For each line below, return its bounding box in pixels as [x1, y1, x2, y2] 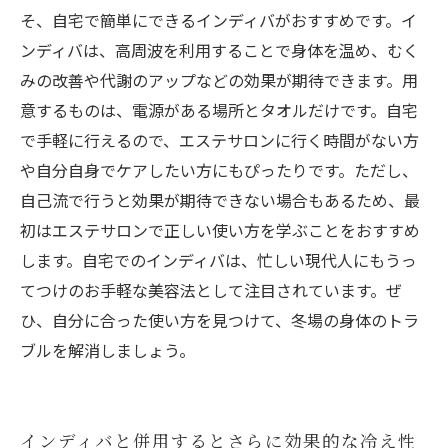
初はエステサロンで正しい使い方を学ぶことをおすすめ [20, 218, 420, 242]
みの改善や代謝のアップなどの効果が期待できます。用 [20, 68, 418, 92]
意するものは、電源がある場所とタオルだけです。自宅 [20, 98, 418, 122]
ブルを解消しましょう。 [20, 338, 195, 362]
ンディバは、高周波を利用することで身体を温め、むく [20, 38, 419, 62]
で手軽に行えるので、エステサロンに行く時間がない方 [20, 128, 419, 152]
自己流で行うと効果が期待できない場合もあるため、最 [20, 188, 420, 212]
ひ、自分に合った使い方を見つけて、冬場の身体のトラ [20, 308, 419, 332]
